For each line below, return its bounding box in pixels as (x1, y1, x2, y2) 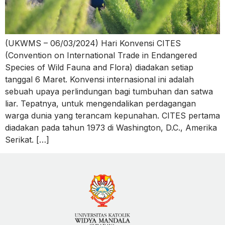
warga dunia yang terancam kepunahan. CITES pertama (5, 110, 220, 121)
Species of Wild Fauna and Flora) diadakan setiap (5, 62, 193, 73)
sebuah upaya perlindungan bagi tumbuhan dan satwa (5, 86, 213, 97)
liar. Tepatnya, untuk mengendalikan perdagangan (5, 98, 196, 109)
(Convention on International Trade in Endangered (5, 50, 197, 61)
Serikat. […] (5, 135, 49, 145)
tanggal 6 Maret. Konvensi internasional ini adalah (5, 74, 194, 85)
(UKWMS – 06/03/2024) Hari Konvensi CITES (5, 38, 181, 49)
